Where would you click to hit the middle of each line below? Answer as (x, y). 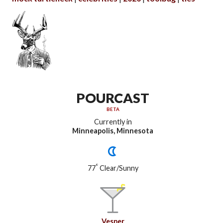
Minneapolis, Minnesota (113, 130)
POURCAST (113, 98)
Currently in (113, 121)
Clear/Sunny (118, 168)
